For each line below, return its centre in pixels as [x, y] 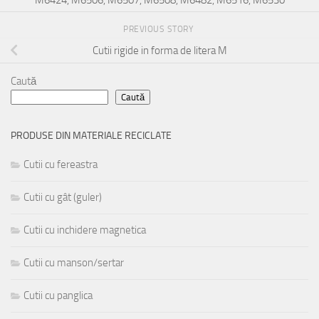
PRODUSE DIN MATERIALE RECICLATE [91, 136]
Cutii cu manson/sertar [74, 263]
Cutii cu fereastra [61, 165]
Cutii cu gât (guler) [63, 198]
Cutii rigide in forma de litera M [159, 51]
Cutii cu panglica [58, 296]
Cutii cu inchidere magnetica [85, 230]
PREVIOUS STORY [159, 30]
